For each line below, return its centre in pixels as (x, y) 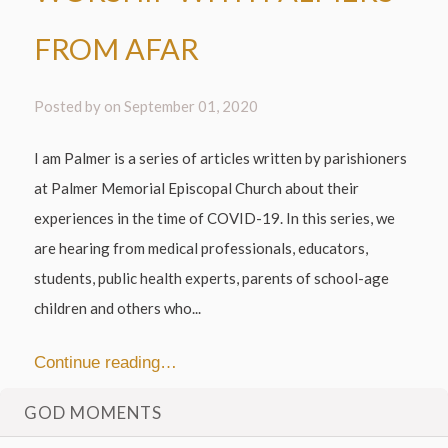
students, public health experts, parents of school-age (212, 278)
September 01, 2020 (191, 105)
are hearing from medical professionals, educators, (201, 248)
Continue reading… (106, 361)
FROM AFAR (117, 48)
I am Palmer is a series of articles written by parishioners (221, 158)
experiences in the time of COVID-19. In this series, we (215, 218)
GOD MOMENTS (93, 413)
